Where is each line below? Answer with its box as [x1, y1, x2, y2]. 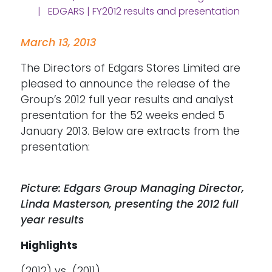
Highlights [21, 238, 78, 253]
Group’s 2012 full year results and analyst [21, 92, 234, 107]
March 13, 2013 [21, 35, 97, 50]
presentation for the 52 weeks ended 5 [21, 108, 225, 123]
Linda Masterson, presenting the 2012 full [21, 197, 239, 212]
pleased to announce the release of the [21, 76, 231, 92]
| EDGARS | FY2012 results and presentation [32, 4, 240, 19]
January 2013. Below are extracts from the [21, 124, 240, 139]
